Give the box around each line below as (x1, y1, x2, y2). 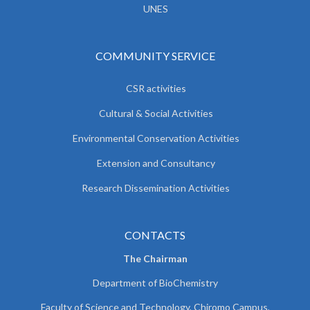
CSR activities (125, 82, 186, 94)
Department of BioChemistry (92, 277, 218, 289)
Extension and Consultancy (96, 157, 215, 169)
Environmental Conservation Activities (72, 132, 239, 144)
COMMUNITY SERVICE (95, 49, 215, 62)
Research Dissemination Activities (82, 182, 230, 194)
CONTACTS (125, 228, 185, 241)
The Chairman (122, 253, 188, 264)
